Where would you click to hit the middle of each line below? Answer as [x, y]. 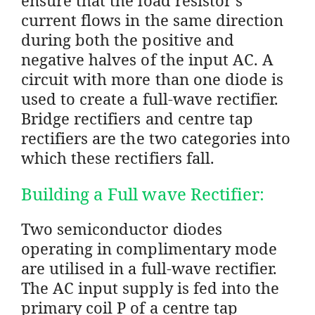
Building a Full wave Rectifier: [143, 193]
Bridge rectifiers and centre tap [137, 118]
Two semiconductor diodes [122, 228]
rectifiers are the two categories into [156, 137]
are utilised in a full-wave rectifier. [149, 268]
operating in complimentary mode [149, 248]
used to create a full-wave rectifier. [150, 98]
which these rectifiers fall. [118, 157]
